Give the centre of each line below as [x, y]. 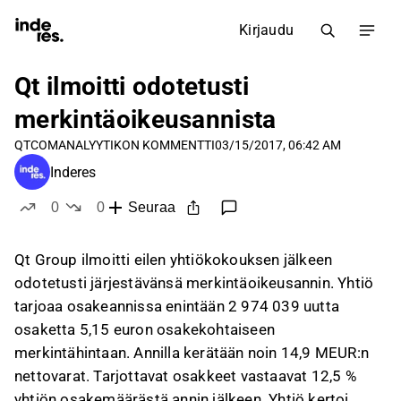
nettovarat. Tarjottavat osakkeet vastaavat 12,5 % [185, 376]
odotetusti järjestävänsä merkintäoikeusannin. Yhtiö [194, 283]
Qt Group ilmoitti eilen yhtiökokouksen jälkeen [174, 260]
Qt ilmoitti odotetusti [132, 86]
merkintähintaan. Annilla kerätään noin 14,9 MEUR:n [192, 353]
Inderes [73, 172]
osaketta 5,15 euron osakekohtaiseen [145, 329]
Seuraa [151, 208]
